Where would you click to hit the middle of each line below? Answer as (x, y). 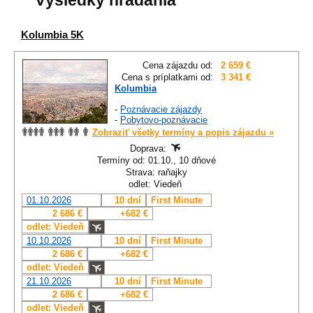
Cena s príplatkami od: (167, 78)
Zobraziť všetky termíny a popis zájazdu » (183, 133)
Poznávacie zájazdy (161, 110)
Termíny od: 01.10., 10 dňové (156, 161)
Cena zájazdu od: (178, 66)
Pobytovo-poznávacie (164, 120)
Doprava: (150, 149)
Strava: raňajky (156, 173)
